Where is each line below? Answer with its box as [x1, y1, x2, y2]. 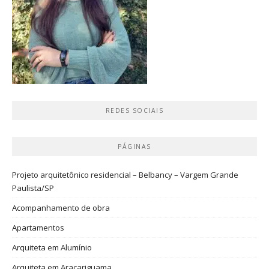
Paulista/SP [12, 182, 54, 193]
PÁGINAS [118, 142, 151, 151]
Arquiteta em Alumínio [12, 241, 92, 253]
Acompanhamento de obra [12, 202, 110, 213]
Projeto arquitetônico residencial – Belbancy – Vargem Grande [12, 169, 238, 180]
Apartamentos [12, 222, 64, 233]
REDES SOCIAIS [105, 106, 164, 115]
